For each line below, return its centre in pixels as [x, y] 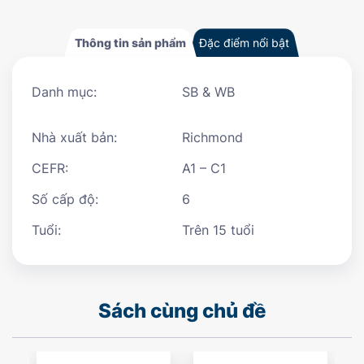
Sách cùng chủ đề [182, 310]
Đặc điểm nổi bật [244, 42]
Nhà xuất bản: [74, 137]
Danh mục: [64, 91]
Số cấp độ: [65, 199]
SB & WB [208, 91]
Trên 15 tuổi [218, 230]
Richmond [212, 137]
